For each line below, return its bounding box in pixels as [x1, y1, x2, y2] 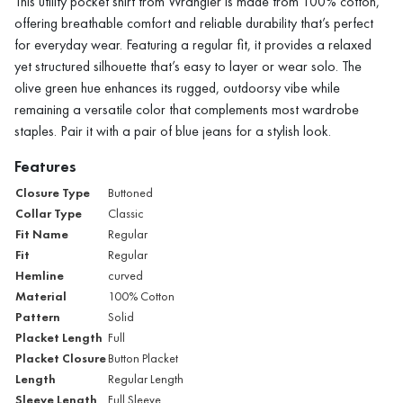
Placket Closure [15, 349, 106, 366]
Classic [108, 205, 144, 221]
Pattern [15, 308, 60, 325]
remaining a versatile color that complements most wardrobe [14, 100, 359, 118]
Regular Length [108, 371, 184, 387]
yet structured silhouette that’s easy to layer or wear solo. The [14, 57, 362, 75]
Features [14, 155, 76, 176]
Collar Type [15, 204, 82, 221]
